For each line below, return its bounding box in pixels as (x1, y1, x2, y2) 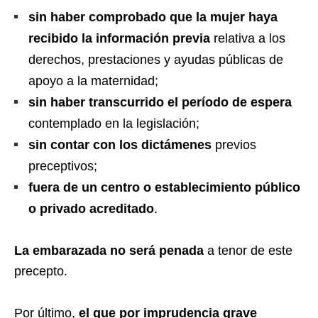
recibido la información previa (28, 31, 210, 45)
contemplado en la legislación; (28, 116, 199, 131)
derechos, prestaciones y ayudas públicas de (28, 52, 283, 67)
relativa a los (210, 31, 285, 45)
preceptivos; (28, 158, 97, 173)
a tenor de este (204, 243, 292, 258)
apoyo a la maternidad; (28, 73, 158, 88)
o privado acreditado (28, 201, 154, 216)
